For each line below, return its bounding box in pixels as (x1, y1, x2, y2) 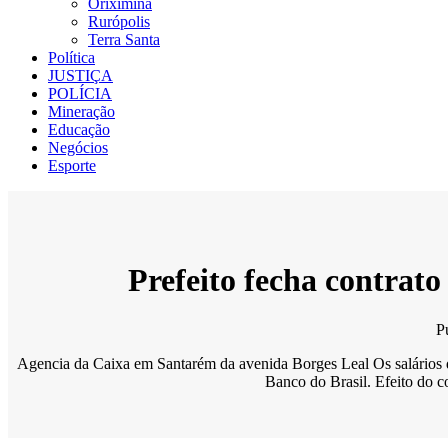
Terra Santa (88, 31, 160, 48)
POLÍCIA (48, 85, 112, 102)
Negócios (48, 139, 108, 156)
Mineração (48, 103, 115, 120)
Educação (48, 121, 110, 138)
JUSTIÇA (48, 67, 113, 84)
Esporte (48, 157, 96, 174)
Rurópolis (88, 13, 150, 30)
